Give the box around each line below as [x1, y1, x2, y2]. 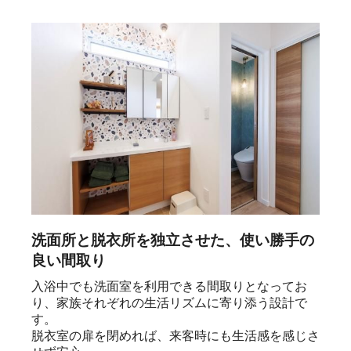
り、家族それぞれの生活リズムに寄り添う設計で [31, 295, 307, 309]
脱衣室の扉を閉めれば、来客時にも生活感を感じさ [31, 328, 320, 342]
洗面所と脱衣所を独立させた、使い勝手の [31, 231, 314, 248]
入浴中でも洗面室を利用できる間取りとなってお [31, 279, 307, 293]
